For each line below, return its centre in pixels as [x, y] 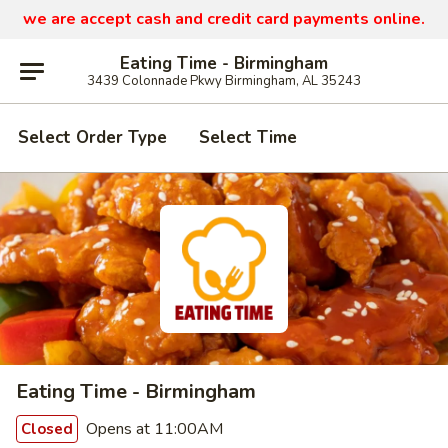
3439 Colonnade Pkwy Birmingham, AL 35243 [224, 80]
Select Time [248, 137]
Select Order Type [92, 137]
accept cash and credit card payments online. [252, 19]
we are [51, 19]
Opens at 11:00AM [152, 429]
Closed [47, 429]
